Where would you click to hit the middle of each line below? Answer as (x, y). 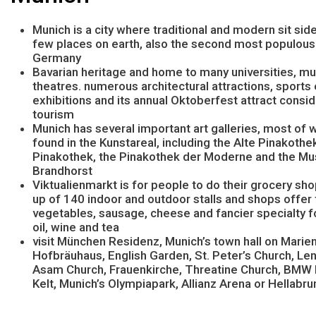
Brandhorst (62, 170)
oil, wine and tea (76, 227)
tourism (53, 114)
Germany (57, 57)
